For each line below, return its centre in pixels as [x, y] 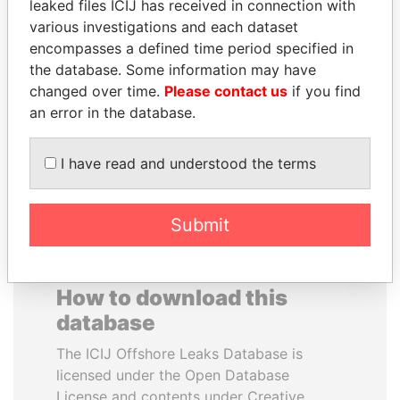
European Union [107, 100]
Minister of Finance [293, 59]
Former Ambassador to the [107, 81]
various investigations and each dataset [164, 26]
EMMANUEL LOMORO [107, 39]
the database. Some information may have [173, 69]
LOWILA [107, 61]
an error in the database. [112, 112]
